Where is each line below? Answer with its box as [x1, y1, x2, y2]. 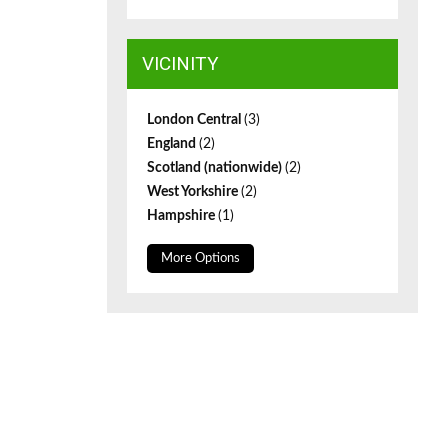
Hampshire [147, 209, 218, 223]
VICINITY [142, 52, 219, 75]
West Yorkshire [147, 185, 241, 199]
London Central [147, 113, 244, 127]
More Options [161, 252, 240, 265]
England [147, 137, 199, 151]
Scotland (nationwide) [147, 161, 285, 175]
